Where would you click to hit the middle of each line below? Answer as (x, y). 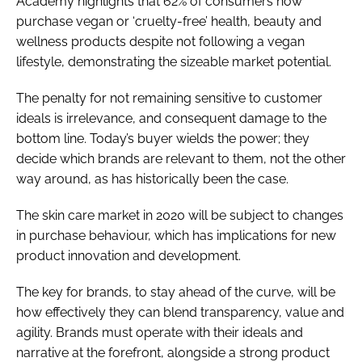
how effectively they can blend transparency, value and (180, 312)
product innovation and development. (128, 255)
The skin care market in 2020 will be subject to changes (180, 215)
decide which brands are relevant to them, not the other (181, 158)
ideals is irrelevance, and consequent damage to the (171, 118)
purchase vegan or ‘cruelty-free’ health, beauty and (169, 21)
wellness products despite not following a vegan (160, 41)
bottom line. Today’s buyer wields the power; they (163, 138)
